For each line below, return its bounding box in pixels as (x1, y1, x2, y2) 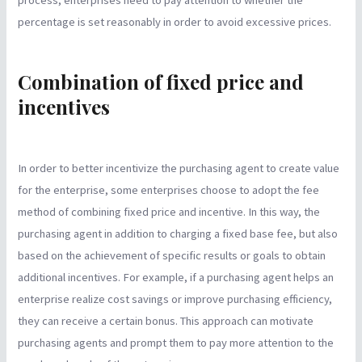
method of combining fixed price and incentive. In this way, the (18, 204, 321, 220)
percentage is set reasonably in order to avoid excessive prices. (18, 14, 332, 29)
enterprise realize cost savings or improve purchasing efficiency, (18, 292, 333, 307)
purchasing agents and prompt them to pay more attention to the (18, 335, 335, 351)
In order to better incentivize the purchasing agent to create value (18, 161, 340, 176)
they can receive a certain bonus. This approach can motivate (18, 314, 314, 329)
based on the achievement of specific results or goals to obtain (18, 248, 326, 263)
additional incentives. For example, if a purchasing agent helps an (18, 270, 335, 285)
